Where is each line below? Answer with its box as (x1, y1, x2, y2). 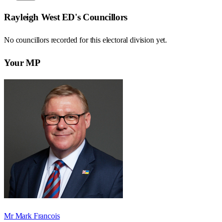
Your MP (4, 57, 41, 68)
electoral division (102, 36, 154, 45)
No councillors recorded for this (4, 36, 103, 45)
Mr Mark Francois (4, 211, 60, 220)
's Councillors (75, 12, 127, 23)
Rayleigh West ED (4, 12, 75, 23)
